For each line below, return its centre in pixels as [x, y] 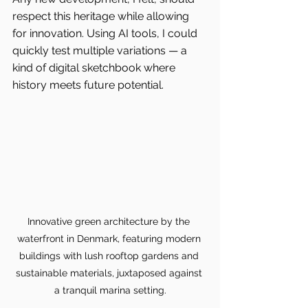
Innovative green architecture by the [110, 222]
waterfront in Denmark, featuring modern [110, 239]
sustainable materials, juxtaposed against [110, 273]
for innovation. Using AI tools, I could [106, 34]
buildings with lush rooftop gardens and [110, 256]
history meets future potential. [88, 85]
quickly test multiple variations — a [101, 51]
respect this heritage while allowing [102, 16]
